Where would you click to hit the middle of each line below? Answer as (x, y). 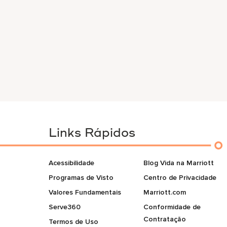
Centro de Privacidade (180, 178)
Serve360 (65, 207)
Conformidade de (172, 207)
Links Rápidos (92, 134)
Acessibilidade (71, 163)
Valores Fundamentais (85, 192)
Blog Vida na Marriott (178, 163)
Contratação (164, 219)
